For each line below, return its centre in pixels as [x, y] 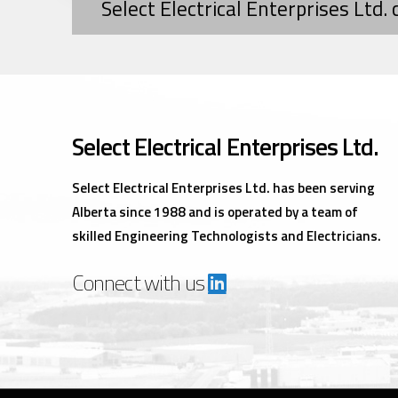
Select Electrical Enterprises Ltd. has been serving [223, 188]
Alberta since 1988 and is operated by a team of [215, 212]
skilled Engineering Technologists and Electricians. [226, 236]
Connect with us [140, 282]
